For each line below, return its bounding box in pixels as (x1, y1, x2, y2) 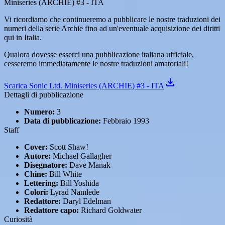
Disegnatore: (24, 161, 67, 169)
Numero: (24, 107, 55, 116)
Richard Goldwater (79, 206, 142, 214)
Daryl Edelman (61, 197, 111, 205)
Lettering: (24, 179, 58, 187)
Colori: (24, 188, 48, 196)
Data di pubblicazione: (24, 117, 101, 125)
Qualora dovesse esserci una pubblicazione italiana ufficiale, (4, 50, 194, 59)
